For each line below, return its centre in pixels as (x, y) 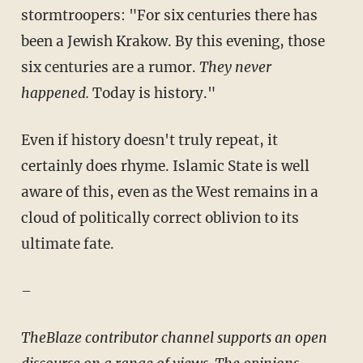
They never (235, 68)
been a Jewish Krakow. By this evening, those (173, 42)
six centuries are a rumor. (110, 68)
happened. (55, 94)
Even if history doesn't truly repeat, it (149, 141)
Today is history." (152, 94)
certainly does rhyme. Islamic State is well (165, 167)
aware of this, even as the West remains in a (169, 192)
